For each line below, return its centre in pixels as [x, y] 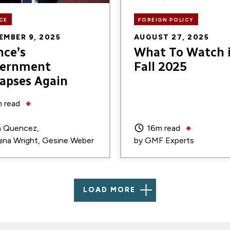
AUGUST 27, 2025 [171, 37]
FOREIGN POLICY [166, 20]
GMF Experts [169, 140]
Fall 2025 [160, 66]
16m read [163, 128]
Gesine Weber [68, 140]
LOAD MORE [109, 190]
